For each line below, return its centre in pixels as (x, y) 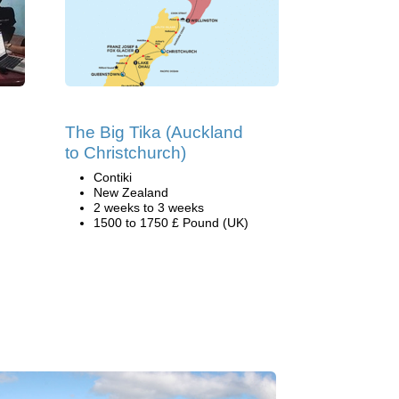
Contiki (113, 177)
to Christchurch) (126, 153)
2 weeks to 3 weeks (149, 208)
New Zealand (131, 192)
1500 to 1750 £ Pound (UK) (171, 223)
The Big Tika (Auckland (154, 132)
